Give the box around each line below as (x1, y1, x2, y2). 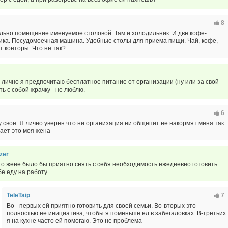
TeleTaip (7, 191, 30, 199)
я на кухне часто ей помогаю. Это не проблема (7, 217, 142, 224)
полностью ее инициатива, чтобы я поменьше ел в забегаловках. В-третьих (7, 209, 226, 217)
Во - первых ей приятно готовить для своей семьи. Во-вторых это (7, 202, 196, 209)
